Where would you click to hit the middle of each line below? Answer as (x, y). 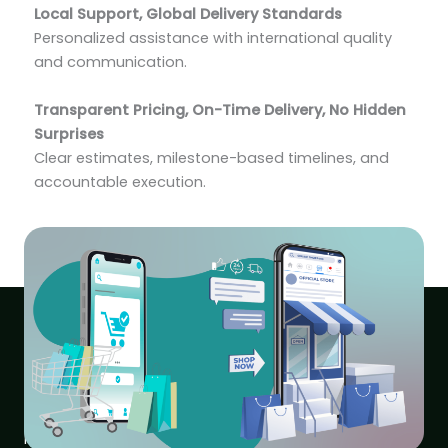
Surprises (69, 133)
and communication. (110, 62)
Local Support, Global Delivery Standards (188, 14)
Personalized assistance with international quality (213, 38)
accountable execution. (120, 181)
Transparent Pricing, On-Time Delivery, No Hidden (220, 109)
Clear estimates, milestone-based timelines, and (211, 157)
